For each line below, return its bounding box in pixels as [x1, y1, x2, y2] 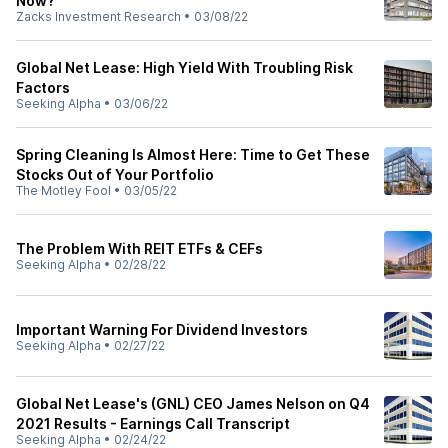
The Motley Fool [16, 183, 111, 198]
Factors [16, 79, 70, 96]
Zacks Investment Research [16, 9, 181, 24]
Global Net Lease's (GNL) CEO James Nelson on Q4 [16, 395, 370, 412]
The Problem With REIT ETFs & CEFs [16, 240, 263, 257]
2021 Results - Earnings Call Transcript [16, 415, 290, 432]
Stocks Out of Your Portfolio [16, 166, 214, 183]
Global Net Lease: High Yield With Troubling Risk [16, 59, 353, 76]
